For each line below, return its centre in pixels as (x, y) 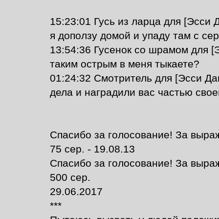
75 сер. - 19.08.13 (92, 149)
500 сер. (70, 177)
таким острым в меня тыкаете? (124, 64)
